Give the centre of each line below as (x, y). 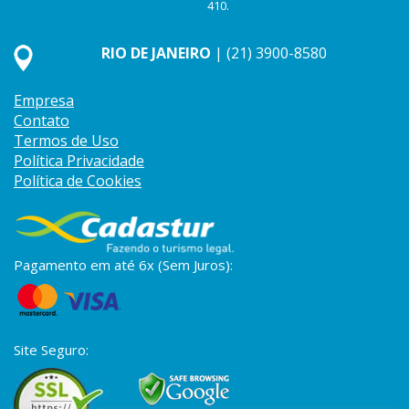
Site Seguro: (51, 350)
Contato (42, 121)
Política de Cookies (78, 181)
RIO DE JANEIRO (156, 53)
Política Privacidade (79, 161)
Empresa (44, 101)
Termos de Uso (66, 141)
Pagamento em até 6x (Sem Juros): (123, 265)
